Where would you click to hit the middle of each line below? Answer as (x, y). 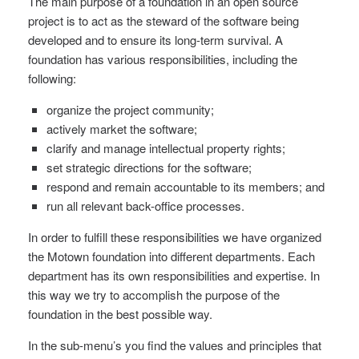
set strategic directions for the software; (149, 167)
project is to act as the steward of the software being (163, 21)
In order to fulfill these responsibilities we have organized (175, 237)
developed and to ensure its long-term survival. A (155, 40)
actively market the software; (121, 129)
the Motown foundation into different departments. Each (171, 256)
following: (52, 79)
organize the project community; (130, 110)
